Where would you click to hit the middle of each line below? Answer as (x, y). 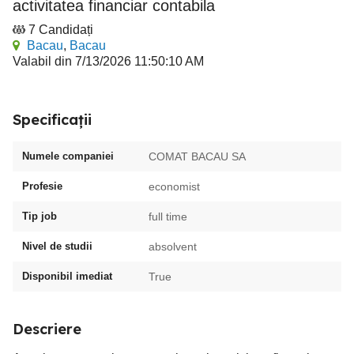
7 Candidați (61, 30)
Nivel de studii (57, 246)
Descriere (47, 329)
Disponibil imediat (67, 276)
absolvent (173, 247)
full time (168, 217)
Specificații (52, 120)
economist (174, 186)
